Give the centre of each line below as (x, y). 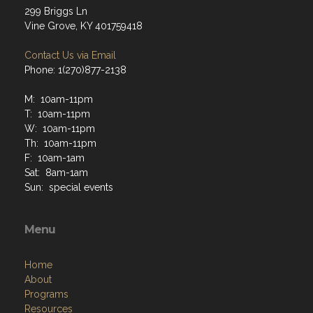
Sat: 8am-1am (56, 173)
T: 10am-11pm (57, 114)
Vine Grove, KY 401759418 (83, 26)
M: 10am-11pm (59, 99)
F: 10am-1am (54, 158)
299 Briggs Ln (56, 11)
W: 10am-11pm (60, 129)
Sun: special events (69, 187)
